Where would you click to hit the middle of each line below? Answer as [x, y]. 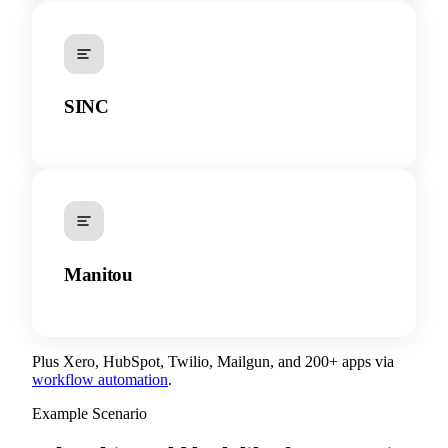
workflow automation [100, 379]
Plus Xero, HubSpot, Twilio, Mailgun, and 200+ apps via [213, 361]
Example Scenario [89, 413]
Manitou [98, 274]
